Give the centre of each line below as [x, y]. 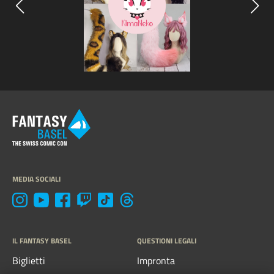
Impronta [156, 260]
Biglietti [29, 260]
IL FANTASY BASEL [42, 241]
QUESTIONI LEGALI [167, 241]
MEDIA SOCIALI [36, 179]
